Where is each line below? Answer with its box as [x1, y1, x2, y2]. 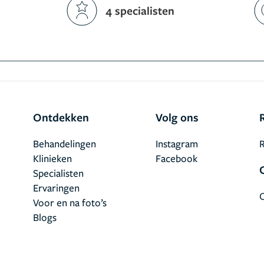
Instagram [156, 137, 198, 150]
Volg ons [156, 110, 199, 125]
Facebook [156, 151, 197, 165]
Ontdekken [33, 110, 89, 125]
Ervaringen [33, 181, 80, 194]
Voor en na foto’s [33, 196, 107, 209]
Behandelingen [33, 137, 96, 150]
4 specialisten [105, 3, 174, 18]
